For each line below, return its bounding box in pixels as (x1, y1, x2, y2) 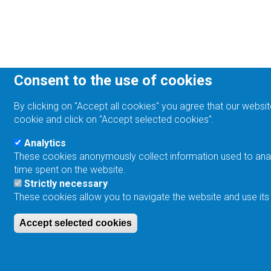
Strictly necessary (24, 178, 108, 189)
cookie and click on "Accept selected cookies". (14, 114, 215, 125)
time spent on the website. (14, 164, 126, 175)
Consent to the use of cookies (14, 72, 213, 89)
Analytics (24, 137, 67, 149)
